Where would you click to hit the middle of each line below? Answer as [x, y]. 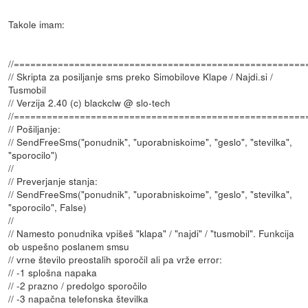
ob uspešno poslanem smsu [69, 246]
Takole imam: [37, 24]
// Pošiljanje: [35, 128]
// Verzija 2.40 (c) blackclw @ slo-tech [90, 102]
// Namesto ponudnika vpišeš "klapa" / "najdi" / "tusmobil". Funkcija [152, 233]
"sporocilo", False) [48, 207]
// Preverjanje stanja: [53, 180]
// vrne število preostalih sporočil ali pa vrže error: [115, 259]
